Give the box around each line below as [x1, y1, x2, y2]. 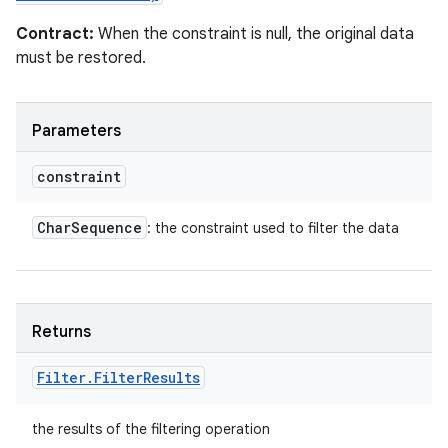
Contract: [16, 24, 94, 44]
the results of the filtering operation [32, 420, 270, 438]
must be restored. [16, 48, 146, 68]
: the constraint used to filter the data [147, 219, 399, 237]
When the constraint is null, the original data [94, 24, 414, 44]
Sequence [71, 218, 142, 237]
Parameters [32, 121, 121, 141]
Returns [32, 322, 91, 342]
